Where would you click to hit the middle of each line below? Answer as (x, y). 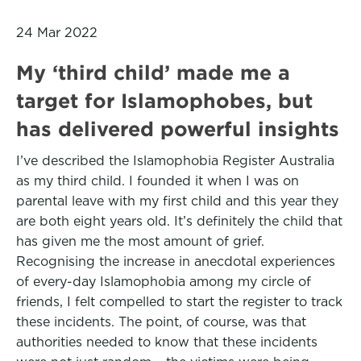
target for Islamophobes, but (164, 101)
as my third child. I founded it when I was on (158, 181)
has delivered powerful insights (178, 129)
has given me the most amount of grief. (140, 241)
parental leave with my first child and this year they (177, 201)
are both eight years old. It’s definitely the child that (179, 221)
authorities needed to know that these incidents (167, 342)
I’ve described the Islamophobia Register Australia (175, 161)
